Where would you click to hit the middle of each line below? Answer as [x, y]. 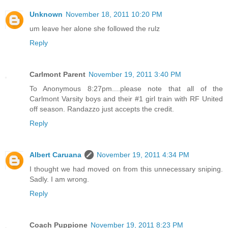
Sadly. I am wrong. [59, 179]
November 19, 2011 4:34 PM [143, 155]
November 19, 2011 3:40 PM [135, 75]
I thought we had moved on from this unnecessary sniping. [126, 169]
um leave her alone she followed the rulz [95, 29]
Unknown [46, 15]
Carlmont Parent [58, 75]
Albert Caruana [55, 155]
